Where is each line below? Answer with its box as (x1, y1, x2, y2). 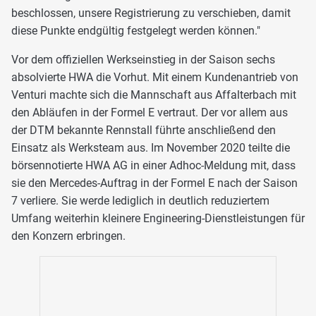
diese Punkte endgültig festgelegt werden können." (11, 23, 260, 37)
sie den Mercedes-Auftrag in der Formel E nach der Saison (11, 176, 298, 190)
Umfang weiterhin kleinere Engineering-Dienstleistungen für (11, 211, 305, 225)
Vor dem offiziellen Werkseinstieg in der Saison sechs (11, 52, 275, 66)
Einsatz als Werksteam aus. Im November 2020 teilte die (11, 140, 290, 154)
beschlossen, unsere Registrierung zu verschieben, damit (11, 6, 291, 20)
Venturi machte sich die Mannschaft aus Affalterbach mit (11, 87, 296, 102)
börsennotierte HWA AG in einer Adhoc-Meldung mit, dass (11, 158, 296, 172)
